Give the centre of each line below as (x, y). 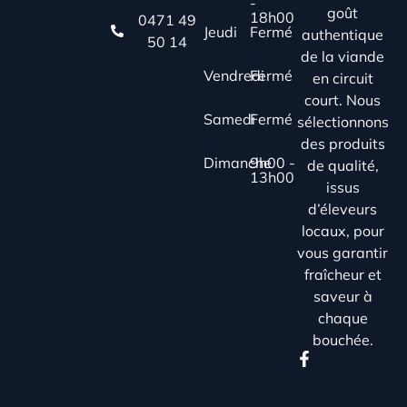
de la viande (342, 56)
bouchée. (342, 339)
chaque (342, 318)
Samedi (229, 119)
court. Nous (342, 99)
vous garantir (342, 252)
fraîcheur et (342, 274)
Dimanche (238, 163)
